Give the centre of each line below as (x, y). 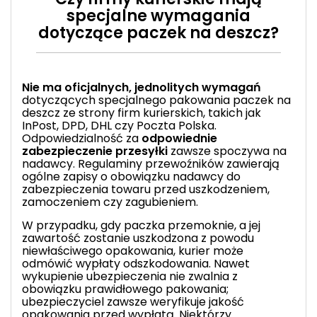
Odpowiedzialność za (82, 138)
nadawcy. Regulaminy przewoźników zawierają (151, 163)
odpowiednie (179, 138)
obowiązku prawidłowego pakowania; (125, 289)
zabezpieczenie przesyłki (95, 151)
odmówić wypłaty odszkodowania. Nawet (136, 263)
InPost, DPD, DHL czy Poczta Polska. (119, 125)
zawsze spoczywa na (227, 151)
